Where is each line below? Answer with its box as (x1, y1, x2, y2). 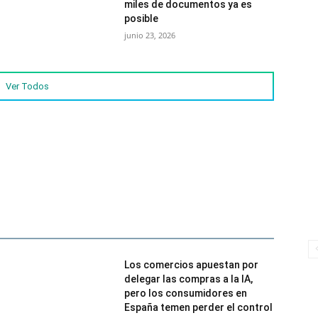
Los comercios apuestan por (124, 259, 259, 271)
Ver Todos (5, 81, 49, 92)
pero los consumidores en (124, 287, 248, 300)
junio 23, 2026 (124, 30, 176, 41)
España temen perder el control (124, 302, 273, 314)
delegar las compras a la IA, (124, 273, 253, 285)
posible (124, 13, 159, 25)
